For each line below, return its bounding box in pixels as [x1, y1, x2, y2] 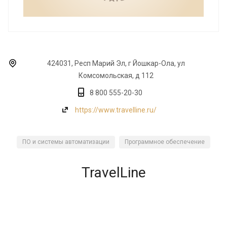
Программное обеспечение [125, 138, 205, 146]
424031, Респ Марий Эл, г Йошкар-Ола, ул [47, 59, 185, 68]
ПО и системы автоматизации [22, 138, 109, 146]
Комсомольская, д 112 [78, 71, 154, 80]
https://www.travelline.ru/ [75, 106, 157, 115]
